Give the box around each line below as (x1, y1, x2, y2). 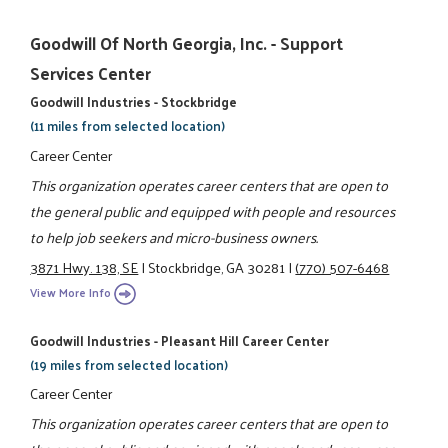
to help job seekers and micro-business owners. (30, 223, 319, 250)
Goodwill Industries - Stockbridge (30, 90, 238, 114)
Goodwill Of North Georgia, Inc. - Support (30, 28, 344, 59)
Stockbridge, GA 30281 (148, 254, 286, 281)
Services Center (30, 58, 152, 89)
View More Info (30, 281, 112, 303)
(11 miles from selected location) (30, 114, 226, 138)
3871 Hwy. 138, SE (30, 254, 139, 281)
